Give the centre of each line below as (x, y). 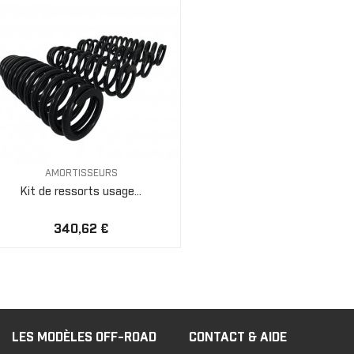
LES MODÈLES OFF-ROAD (84, 337)
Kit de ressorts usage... (81, 192)
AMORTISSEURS (81, 173)
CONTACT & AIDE (237, 337)
